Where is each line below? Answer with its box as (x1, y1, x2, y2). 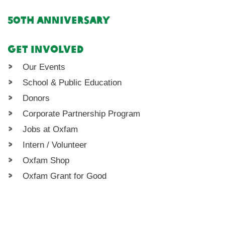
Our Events (23, 62, 66, 72)
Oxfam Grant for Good (23, 171, 107, 181)
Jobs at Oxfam (23, 125, 78, 135)
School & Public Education (23, 78, 122, 88)
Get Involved (8, 43, 83, 56)
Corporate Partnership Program (23, 109, 141, 119)
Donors (23, 93, 50, 103)
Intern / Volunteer (23, 140, 87, 150)
